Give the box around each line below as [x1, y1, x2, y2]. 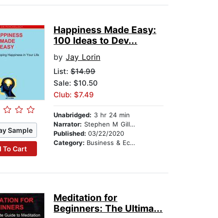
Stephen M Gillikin [82, 120, 130, 128]
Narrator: [54, 120, 82, 128]
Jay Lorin [66, 52, 101, 62]
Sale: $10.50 [54, 78, 98, 88]
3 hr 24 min [91, 111, 130, 119]
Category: [54, 139, 87, 147]
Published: [54, 129, 89, 138]
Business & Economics [87, 139, 130, 147]
